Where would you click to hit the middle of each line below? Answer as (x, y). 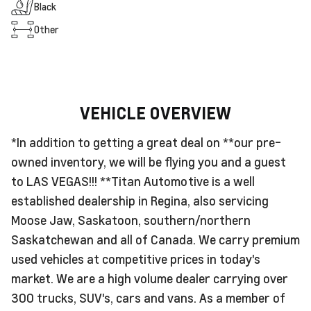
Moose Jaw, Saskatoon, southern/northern (131, 219)
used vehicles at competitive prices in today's (136, 258)
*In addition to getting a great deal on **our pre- (146, 142)
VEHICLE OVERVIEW (155, 112)
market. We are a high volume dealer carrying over (150, 278)
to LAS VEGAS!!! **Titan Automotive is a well (133, 180)
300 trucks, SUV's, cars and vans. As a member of (148, 297)
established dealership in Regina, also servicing (140, 200)
